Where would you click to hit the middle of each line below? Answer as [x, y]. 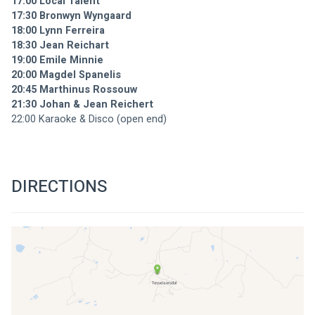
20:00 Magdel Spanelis [66, 75]
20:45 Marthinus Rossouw [74, 90]
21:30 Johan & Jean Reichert [82, 105]
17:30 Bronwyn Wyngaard [71, 16]
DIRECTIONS [59, 186]
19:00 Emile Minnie [57, 60]
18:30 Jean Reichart [60, 46]
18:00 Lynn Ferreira [58, 31]
